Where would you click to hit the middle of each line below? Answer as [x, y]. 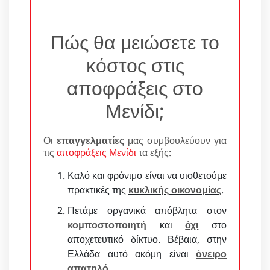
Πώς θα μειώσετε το [135, 42]
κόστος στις [135, 65]
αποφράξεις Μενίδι [96, 153]
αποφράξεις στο [135, 88]
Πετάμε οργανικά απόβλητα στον [147, 211]
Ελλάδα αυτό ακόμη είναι [132, 254]
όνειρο [211, 254]
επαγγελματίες [90, 141]
